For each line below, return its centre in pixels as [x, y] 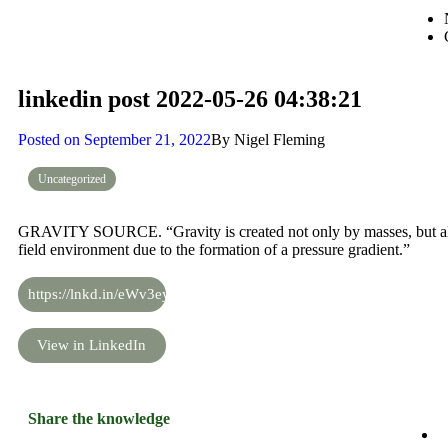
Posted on [49, 139]
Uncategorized [72, 179]
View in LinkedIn [92, 345]
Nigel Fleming [277, 139]
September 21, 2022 [147, 139]
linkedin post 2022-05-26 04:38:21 [190, 99]
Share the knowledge [99, 418]
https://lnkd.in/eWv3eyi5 [105, 294]
